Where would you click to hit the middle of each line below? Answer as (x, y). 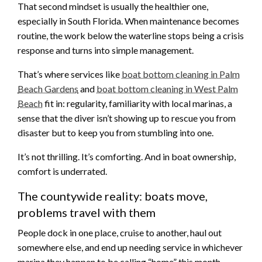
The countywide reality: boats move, (113, 196)
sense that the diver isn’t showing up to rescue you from (127, 118)
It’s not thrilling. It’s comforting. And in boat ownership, (127, 156)
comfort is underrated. (62, 171)
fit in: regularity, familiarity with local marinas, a (137, 103)
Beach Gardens (48, 88)
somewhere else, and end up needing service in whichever (130, 247)
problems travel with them (87, 212)
